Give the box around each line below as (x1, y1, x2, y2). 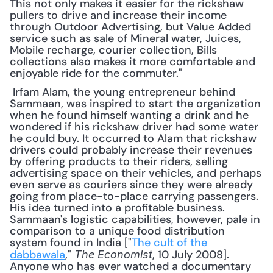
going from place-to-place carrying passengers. (10, 189, 258, 204)
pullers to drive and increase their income (10, 8, 227, 23)
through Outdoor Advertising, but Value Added (10, 19, 251, 34)
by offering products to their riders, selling (10, 154, 228, 169)
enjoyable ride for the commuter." (10, 66, 182, 80)
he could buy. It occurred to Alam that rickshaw (10, 131, 257, 146)
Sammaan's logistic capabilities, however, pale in (10, 212, 260, 227)
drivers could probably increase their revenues (10, 143, 252, 157)
